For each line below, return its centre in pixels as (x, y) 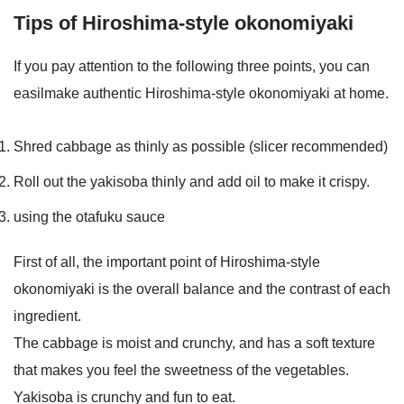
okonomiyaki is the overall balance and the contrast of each (202, 289)
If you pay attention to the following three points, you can (192, 67)
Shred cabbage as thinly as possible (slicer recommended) (201, 147)
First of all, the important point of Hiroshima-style (167, 262)
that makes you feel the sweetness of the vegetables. (181, 371)
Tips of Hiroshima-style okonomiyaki (184, 23)
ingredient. (47, 317)
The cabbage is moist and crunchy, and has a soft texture (194, 344)
